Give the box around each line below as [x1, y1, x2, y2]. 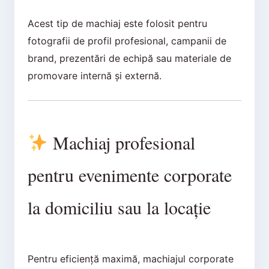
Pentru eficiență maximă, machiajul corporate [27, 252, 234, 265]
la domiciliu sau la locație [27, 195, 211, 219]
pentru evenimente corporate [27, 162, 232, 187]
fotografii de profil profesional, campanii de [27, 35, 226, 47]
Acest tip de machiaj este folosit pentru [27, 17, 207, 30]
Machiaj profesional [48, 130, 196, 154]
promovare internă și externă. [27, 70, 162, 82]
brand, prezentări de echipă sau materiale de [27, 52, 231, 65]
